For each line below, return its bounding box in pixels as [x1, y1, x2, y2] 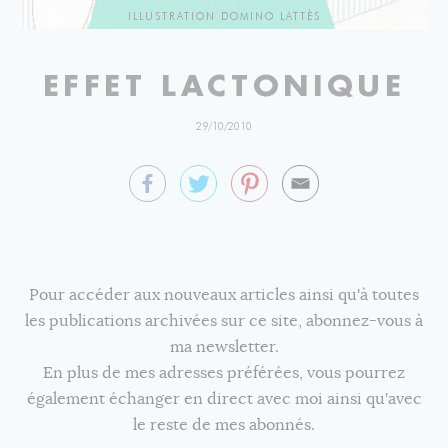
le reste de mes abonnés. [133, 415, 315, 435]
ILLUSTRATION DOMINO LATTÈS [127, 10, 321, 23]
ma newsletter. [169, 337, 279, 357]
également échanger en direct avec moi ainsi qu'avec [26, 389, 422, 409]
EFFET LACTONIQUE [42, 66, 406, 105]
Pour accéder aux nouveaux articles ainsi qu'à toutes [29, 285, 419, 305]
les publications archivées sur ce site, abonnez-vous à [25, 311, 423, 331]
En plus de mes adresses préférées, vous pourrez [43, 363, 405, 383]
